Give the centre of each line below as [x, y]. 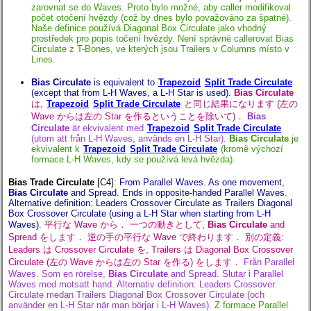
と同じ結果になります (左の [239, 104]
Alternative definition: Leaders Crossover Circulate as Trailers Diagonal [150, 203]
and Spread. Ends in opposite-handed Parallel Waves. [178, 193]
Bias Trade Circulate [51, 183]
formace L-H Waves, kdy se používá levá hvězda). [133, 160]
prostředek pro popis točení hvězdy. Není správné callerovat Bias [162, 39]
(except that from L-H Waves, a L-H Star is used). [131, 93]
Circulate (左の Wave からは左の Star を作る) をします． [125, 262]
